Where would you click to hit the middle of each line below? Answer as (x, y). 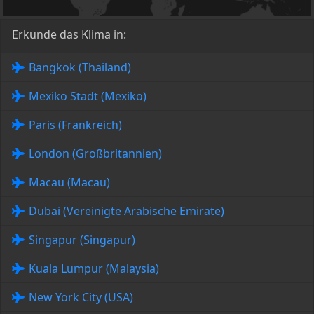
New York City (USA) (81, 298)
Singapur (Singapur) (82, 240)
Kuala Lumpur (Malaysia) (94, 269)
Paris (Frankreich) (75, 125)
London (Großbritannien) (95, 154)
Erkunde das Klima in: (69, 35)
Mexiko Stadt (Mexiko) (88, 96)
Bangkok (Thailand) (80, 68)
